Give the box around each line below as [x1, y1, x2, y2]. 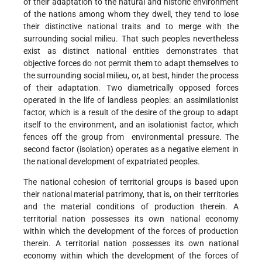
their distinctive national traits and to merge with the [23, 22, 239, 32]
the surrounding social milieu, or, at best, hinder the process [23, 71, 239, 81]
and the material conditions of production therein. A [23, 202, 239, 212]
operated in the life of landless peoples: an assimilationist [23, 95, 239, 105]
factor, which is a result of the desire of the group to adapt [23, 108, 239, 118]
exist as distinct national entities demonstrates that [23, 46, 239, 56]
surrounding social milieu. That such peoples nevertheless [23, 34, 239, 44]
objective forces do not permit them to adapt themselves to [23, 58, 239, 68]
